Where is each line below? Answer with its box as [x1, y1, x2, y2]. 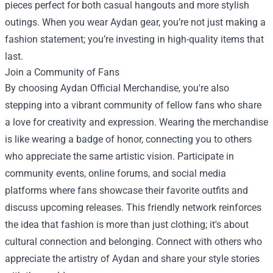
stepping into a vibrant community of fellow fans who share [5, 99, 261, 112]
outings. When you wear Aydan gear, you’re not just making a [5, 16, 266, 29]
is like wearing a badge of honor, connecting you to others [5, 133, 252, 146]
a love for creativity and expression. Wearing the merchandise [5, 116, 268, 129]
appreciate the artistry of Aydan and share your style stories [5, 253, 260, 265]
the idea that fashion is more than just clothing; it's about [5, 219, 249, 231]
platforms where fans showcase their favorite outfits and [5, 185, 248, 197]
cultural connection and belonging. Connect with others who [5, 236, 262, 248]
